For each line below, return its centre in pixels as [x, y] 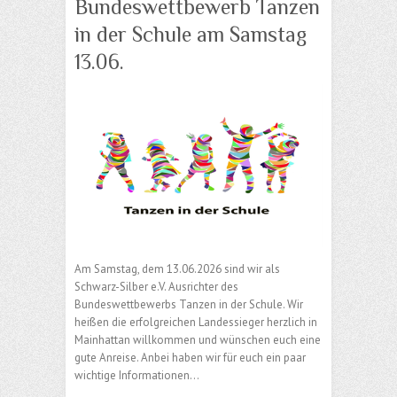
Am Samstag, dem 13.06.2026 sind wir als [177, 269]
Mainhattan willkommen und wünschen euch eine [198, 339]
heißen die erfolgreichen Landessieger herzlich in [196, 322]
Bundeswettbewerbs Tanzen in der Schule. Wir [189, 304]
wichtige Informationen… [137, 375]
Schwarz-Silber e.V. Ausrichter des [156, 286]
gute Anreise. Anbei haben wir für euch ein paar [190, 357]
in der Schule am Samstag [191, 34]
